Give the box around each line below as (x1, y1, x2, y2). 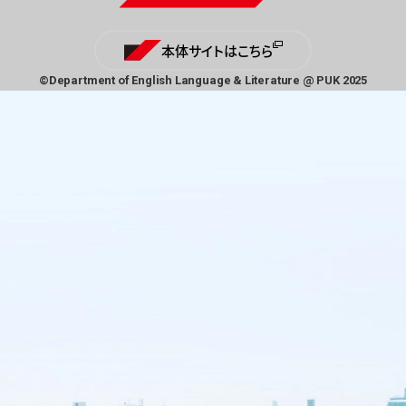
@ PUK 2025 (302, 73, 367, 87)
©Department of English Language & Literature (39, 73, 303, 87)
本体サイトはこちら (160, 41, 273, 60)
